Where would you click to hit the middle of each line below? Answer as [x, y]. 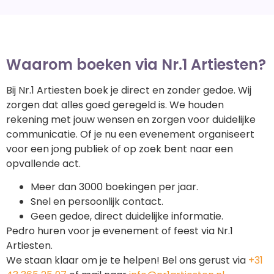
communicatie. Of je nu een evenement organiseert [130, 134]
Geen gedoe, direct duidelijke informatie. [127, 217]
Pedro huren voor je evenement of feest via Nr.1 [120, 231]
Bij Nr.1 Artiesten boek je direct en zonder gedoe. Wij [129, 90]
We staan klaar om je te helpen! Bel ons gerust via [127, 261]
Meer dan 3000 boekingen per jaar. [114, 187]
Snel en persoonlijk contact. [99, 202]
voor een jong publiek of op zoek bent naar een [120, 149]
